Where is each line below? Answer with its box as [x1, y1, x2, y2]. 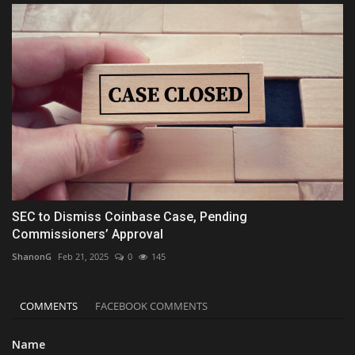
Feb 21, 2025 [58, 250, 109, 263]
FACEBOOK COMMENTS [95, 299, 208, 314]
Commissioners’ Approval [12, 227, 163, 242]
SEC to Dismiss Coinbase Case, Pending [12, 209, 247, 225]
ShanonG [12, 250, 52, 263]
